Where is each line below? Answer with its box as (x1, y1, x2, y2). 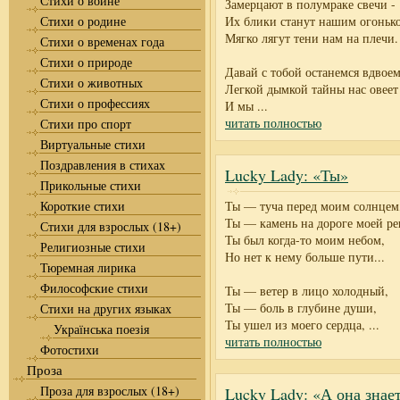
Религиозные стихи (40, 238, 146, 255)
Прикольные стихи (40, 177, 141, 194)
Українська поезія (54, 321, 149, 337)
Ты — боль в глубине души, (225, 299, 377, 316)
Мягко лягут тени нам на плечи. (225, 29, 398, 46)
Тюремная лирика (40, 259, 136, 276)
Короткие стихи (40, 197, 125, 214)
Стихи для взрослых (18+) (40, 218, 181, 235)
